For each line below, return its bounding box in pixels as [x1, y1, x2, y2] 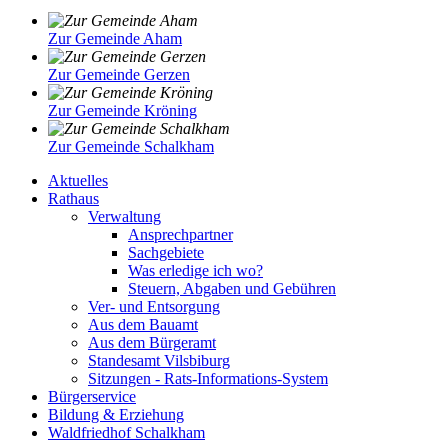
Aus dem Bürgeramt [88, 333, 216, 351]
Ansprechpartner [128, 225, 233, 243]
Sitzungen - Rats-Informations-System [88, 369, 328, 387]
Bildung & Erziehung [48, 405, 184, 423]
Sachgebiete [128, 243, 204, 261]
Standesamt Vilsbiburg [88, 351, 230, 369]
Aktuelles [48, 171, 108, 189]
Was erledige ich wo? [128, 261, 263, 279]
